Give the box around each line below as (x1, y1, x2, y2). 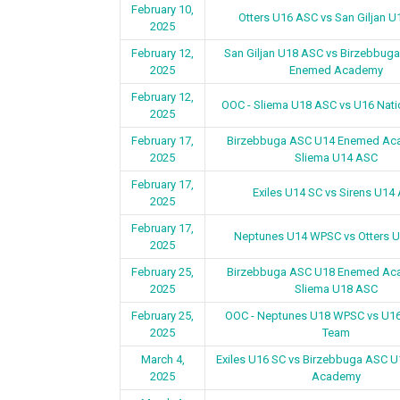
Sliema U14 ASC (294, 151, 378, 164)
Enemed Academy (288, 63, 383, 77)
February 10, (131, 3, 195, 16)
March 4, (140, 353, 185, 366)
